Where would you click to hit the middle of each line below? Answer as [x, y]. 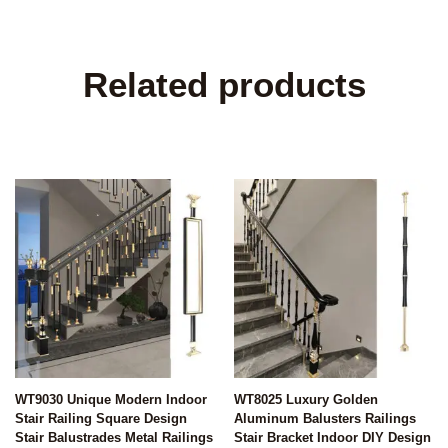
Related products [224, 85]
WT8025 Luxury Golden [306, 399]
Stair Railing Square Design [101, 418]
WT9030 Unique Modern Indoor [111, 399]
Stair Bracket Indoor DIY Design [332, 437]
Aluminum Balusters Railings [325, 418]
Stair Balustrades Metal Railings [114, 437]
